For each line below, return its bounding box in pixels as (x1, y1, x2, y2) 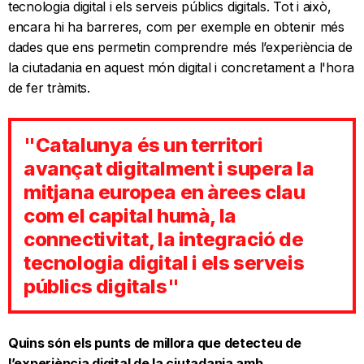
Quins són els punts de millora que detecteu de (8, 335, 301, 352)
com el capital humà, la (24, 204, 236, 228)
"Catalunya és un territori (24, 133, 263, 158)
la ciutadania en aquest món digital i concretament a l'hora (8, 59, 355, 76)
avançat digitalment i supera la (24, 157, 314, 181)
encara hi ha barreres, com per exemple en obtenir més (8, 19, 344, 36)
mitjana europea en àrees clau (24, 180, 305, 205)
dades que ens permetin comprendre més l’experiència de (8, 39, 353, 56)
